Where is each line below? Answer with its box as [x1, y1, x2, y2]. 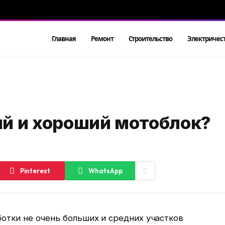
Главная [52, 34, 76, 43]
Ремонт [90, 34, 114, 43]
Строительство [128, 34, 172, 43]
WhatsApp [88, 166, 123, 175]
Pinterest [20, 166, 50, 175]
